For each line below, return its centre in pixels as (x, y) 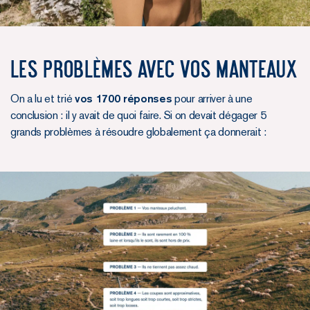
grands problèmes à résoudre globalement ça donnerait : (138, 132)
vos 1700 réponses (123, 99)
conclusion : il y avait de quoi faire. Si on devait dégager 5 (138, 116)
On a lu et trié (43, 99)
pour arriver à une (212, 99)
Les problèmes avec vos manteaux (154, 69)
